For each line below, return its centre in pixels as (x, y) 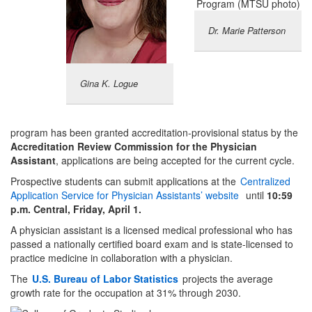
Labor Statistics (141, 278)
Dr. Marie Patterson (247, 30)
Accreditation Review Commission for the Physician (134, 146)
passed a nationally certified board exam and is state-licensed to (152, 243)
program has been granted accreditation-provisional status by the (154, 132)
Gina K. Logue (109, 83)
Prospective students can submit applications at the (125, 181)
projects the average (226, 278)
